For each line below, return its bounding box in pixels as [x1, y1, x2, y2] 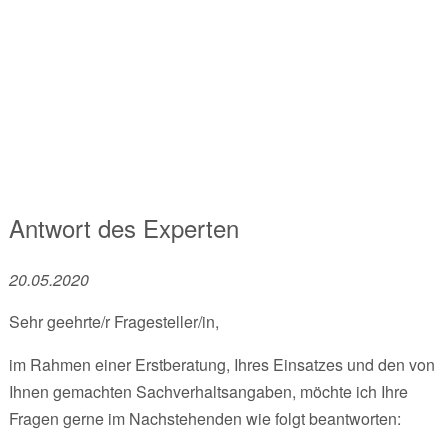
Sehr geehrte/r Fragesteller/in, [8, 309, 219, 333]
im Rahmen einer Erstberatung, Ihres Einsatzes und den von [8, 352, 435, 376]
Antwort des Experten [8, 209, 239, 245]
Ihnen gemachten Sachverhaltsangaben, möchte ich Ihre [8, 379, 408, 403]
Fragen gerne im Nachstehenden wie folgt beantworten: [8, 406, 401, 430]
